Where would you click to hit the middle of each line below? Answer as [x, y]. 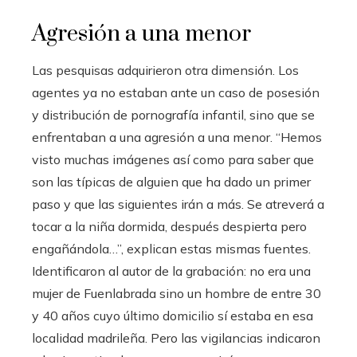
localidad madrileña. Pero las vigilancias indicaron [176, 338]
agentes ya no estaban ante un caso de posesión [176, 93]
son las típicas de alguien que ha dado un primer [171, 182]
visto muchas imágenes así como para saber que [173, 160]
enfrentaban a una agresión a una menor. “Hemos [177, 137]
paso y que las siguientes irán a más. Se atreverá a [178, 204]
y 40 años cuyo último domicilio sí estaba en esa [173, 316]
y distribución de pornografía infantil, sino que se [173, 115]
